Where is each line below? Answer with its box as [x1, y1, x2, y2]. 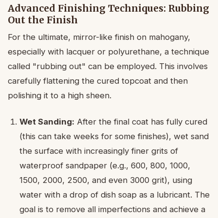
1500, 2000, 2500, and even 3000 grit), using [19, 175, 192, 185]
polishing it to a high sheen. [8, 90, 111, 100]
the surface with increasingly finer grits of [19, 145, 178, 156]
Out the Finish [8, 14, 78, 26]
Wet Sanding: [19, 116, 74, 127]
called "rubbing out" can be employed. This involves [8, 61, 208, 71]
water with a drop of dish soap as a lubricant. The [19, 189, 210, 200]
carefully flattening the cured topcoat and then [8, 75, 188, 86]
